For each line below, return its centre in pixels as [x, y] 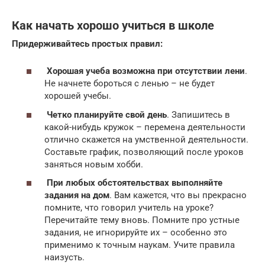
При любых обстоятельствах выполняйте [135, 183]
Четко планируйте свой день [107, 114]
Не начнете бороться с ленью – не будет [130, 84]
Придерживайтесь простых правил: [87, 43]
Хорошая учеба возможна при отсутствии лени [146, 71]
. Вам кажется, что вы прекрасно [178, 195]
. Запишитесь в [198, 114]
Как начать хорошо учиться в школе [113, 26]
